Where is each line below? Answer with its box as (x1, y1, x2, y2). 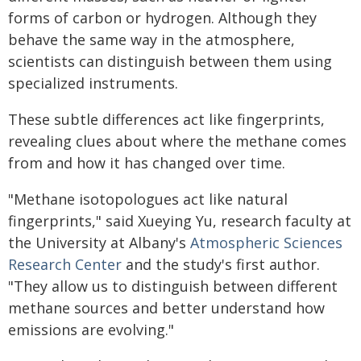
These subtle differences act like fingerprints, (8, 110, 325, 129)
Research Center (8, 255, 122, 274)
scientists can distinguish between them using (8, 52, 332, 71)
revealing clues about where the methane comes (8, 131, 346, 151)
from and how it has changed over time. (8, 153, 285, 172)
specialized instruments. (8, 73, 178, 93)
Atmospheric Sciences (190, 233, 342, 252)
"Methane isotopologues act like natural (8, 189, 288, 209)
